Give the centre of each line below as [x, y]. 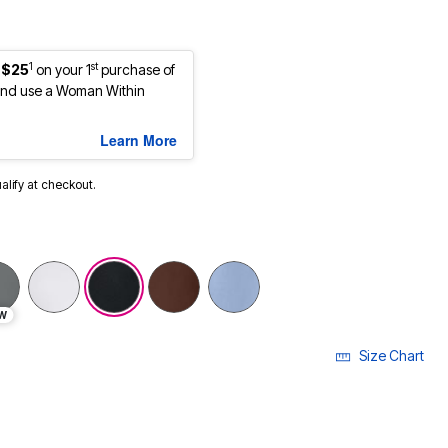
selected [177, 272]
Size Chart [391, 356]
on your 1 [63, 70]
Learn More [138, 140]
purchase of [136, 70]
